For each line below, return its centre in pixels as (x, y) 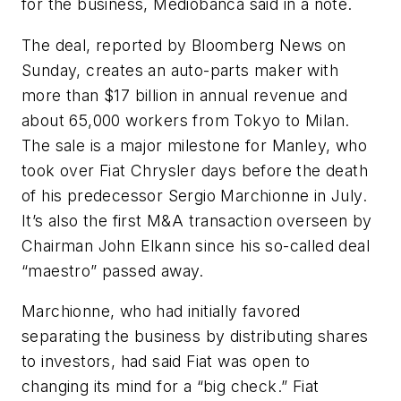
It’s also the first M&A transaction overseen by (197, 220)
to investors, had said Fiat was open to (166, 362)
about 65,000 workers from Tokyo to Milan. (186, 120)
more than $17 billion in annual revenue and (185, 95)
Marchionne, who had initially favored (161, 311)
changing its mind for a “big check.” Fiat (171, 387)
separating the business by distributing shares (195, 337)
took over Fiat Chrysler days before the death (195, 170)
